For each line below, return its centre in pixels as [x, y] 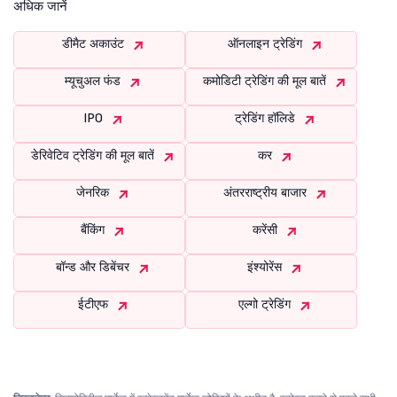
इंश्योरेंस [267, 266]
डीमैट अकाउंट [94, 43]
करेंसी [266, 229]
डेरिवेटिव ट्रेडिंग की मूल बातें [95, 155]
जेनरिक [95, 192]
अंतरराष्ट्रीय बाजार [266, 192]
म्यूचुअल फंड [95, 80]
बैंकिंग [95, 229]
